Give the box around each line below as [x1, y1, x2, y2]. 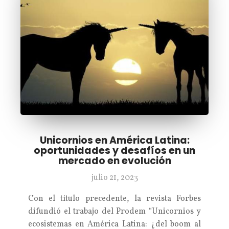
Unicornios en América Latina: [39, 133, 190, 147]
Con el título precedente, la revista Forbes [28, 193, 201, 204]
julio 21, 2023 [91, 172, 138, 184]
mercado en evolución [58, 154, 171, 168]
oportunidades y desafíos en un [34, 144, 195, 157]
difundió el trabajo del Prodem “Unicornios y [28, 206, 201, 217]
